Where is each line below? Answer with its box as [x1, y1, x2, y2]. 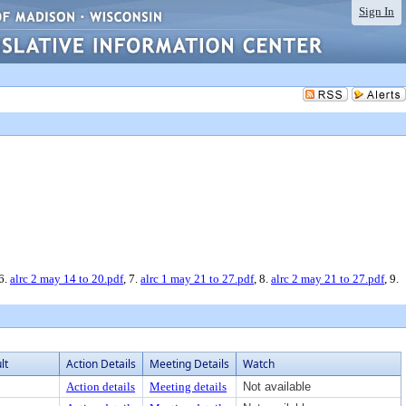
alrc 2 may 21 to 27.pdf [271, 272, 384, 285]
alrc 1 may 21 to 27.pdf [140, 272, 254, 285]
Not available [243, 380, 311, 393]
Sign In [359, 5, 394, 18]
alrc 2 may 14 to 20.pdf [10, 272, 123, 285]
